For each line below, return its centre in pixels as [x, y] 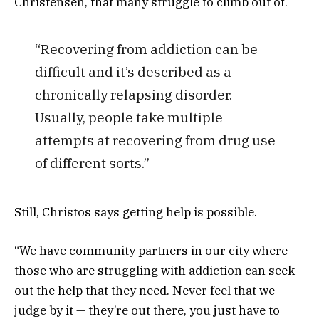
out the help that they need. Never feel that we [145, 291]
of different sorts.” [92, 163]
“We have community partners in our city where [151, 251]
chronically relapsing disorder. [133, 95]
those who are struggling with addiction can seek [155, 271]
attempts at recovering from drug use [155, 140]
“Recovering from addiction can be [146, 49]
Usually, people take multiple [129, 117]
